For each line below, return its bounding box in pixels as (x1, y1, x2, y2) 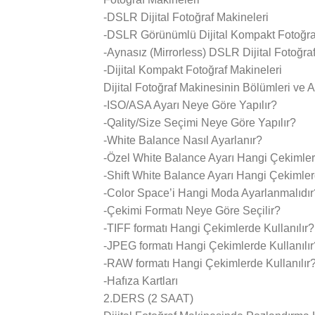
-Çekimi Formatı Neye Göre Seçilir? (103, 205, 281, 217)
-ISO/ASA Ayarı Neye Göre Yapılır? (103, 99, 277, 111)
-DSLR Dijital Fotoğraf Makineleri (103, 11, 269, 23)
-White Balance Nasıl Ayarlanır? (103, 134, 262, 146)
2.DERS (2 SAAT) (103, 292, 193, 304)
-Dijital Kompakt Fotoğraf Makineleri (103, 64, 282, 76)
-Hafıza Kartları (103, 275, 178, 287)
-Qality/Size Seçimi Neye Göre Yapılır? (103, 117, 296, 129)
